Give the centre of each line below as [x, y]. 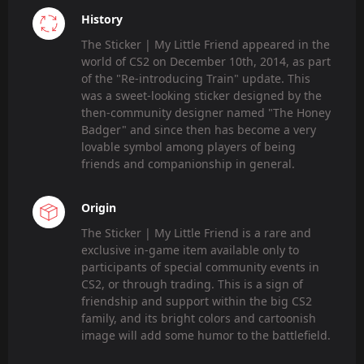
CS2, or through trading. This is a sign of [192, 284]
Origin [99, 208]
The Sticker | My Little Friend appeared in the [206, 45]
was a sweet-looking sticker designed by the [201, 96]
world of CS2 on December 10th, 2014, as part [206, 62]
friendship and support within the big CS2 [197, 301]
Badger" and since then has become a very [199, 130]
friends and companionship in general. [188, 164]
